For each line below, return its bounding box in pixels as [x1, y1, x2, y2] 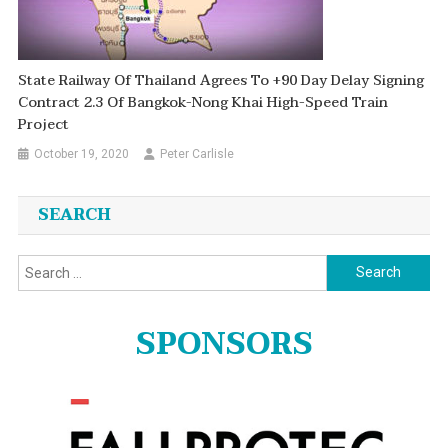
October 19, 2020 [34, 146, 130, 161]
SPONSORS [135, 318, 313, 370]
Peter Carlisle [160, 146, 235, 161]
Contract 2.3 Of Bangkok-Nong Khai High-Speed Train [18, 90, 389, 114]
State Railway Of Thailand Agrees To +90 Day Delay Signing [18, 68, 425, 92]
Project [18, 112, 70, 136]
